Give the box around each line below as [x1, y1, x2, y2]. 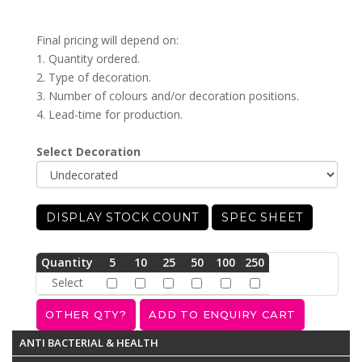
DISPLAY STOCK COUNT [46, 210, 200, 225]
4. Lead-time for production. [36, 107, 183, 123]
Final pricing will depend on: [36, 32, 179, 48]
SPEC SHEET [221, 210, 304, 225]
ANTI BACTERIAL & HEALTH [19, 335, 158, 351]
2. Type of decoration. [36, 69, 151, 86]
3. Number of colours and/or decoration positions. [36, 88, 299, 104]
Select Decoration [36, 144, 141, 160]
